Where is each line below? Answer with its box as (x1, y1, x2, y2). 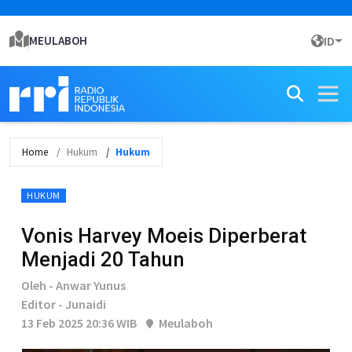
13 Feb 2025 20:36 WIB (21, 315, 137, 331)
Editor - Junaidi (21, 296, 106, 312)
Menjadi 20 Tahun (21, 247, 185, 271)
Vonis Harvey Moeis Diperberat (21, 224, 306, 247)
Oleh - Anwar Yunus (21, 277, 126, 293)
